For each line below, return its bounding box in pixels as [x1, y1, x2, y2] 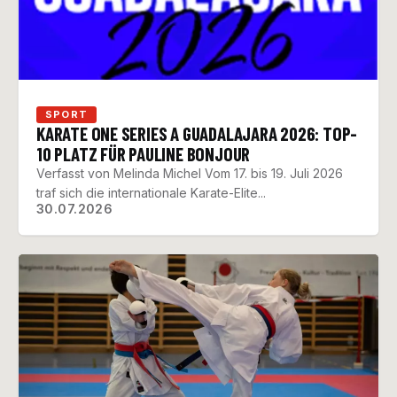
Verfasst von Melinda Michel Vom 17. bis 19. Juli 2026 [36, 166, 343, 182]
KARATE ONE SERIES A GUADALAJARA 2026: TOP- [36, 122, 358, 145]
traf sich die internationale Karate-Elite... [36, 185, 266, 201]
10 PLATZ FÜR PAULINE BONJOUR [36, 143, 251, 166]
